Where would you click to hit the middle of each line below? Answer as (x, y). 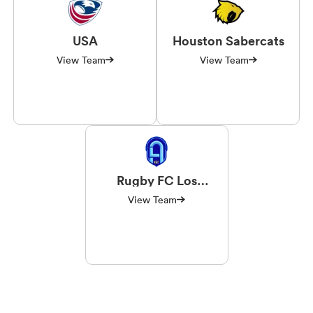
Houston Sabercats (228, 40)
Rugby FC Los (156, 180)
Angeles (156, 192)
